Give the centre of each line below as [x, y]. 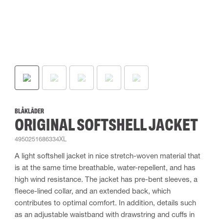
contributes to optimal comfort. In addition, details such [105, 202]
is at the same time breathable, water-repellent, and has [105, 167]
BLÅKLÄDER [29, 111]
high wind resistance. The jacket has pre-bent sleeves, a [106, 179]
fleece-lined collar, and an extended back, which [93, 191]
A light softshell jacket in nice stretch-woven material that [108, 155]
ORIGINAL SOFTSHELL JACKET [106, 125]
